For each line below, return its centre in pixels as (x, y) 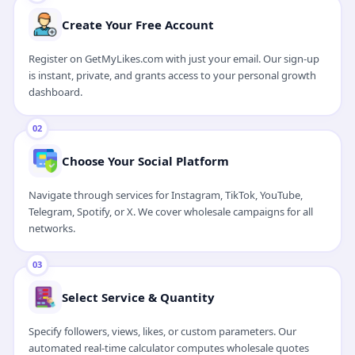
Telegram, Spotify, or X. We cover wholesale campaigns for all (170, 212)
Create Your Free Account (137, 25)
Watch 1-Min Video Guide (92, 23)
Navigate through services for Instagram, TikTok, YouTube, (165, 195)
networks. (52, 229)
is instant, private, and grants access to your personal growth (172, 76)
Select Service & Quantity (138, 298)
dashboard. (55, 92)
